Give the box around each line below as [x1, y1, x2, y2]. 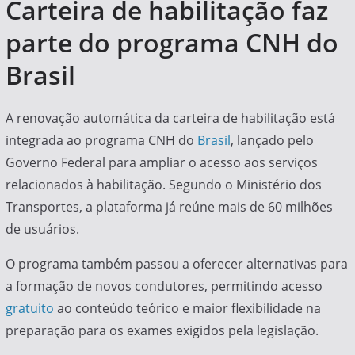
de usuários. [5, 220, 79, 239]
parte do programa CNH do [5, 25, 338, 60]
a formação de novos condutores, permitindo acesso [5, 277, 323, 296]
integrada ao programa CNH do [5, 132, 197, 150]
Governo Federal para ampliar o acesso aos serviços [5, 154, 318, 172]
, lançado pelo [230, 132, 314, 150]
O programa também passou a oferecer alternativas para [5, 255, 348, 273]
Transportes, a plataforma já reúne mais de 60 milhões [5, 198, 333, 216]
